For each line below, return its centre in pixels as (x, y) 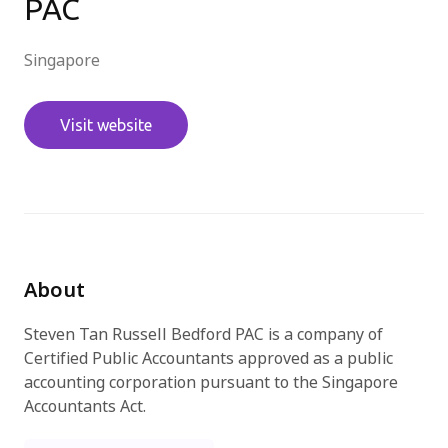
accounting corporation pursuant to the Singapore (211, 382)
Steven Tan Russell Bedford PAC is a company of (203, 334)
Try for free (224, 47)
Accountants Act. (85, 406)
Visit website (106, 125)
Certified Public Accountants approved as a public (208, 358)
